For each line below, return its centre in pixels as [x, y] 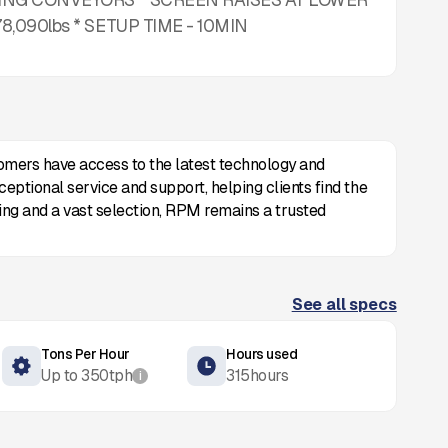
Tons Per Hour [85, 354]
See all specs [344, 305]
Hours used [262, 354]
